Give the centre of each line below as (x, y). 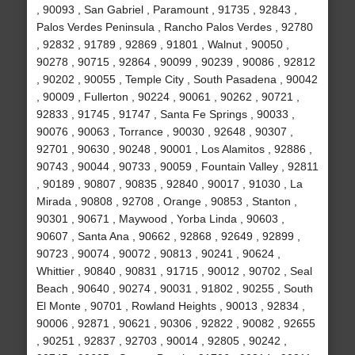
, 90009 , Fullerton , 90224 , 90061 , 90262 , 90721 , (168, 97)
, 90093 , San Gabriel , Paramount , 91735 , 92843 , (166, 10)
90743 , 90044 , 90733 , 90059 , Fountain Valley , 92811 (177, 167)
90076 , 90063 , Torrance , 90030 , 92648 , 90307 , (164, 132)
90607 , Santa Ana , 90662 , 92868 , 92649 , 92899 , (168, 237)
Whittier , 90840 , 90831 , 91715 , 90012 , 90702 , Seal (174, 271)
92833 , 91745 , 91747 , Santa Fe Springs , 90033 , (165, 115)
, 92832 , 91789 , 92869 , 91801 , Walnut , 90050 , (162, 45)
